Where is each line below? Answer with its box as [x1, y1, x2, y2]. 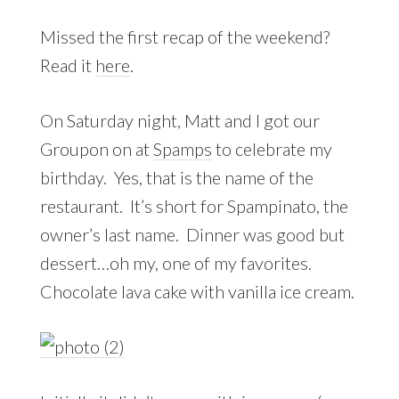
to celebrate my [211, 137, 332, 159]
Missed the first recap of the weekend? [39, 25, 333, 47]
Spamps [152, 137, 212, 159]
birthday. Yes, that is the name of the [39, 166, 313, 188]
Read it [39, 53, 95, 76]
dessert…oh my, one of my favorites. [39, 251, 315, 273]
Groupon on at [39, 137, 153, 159]
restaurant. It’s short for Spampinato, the [39, 194, 348, 216]
